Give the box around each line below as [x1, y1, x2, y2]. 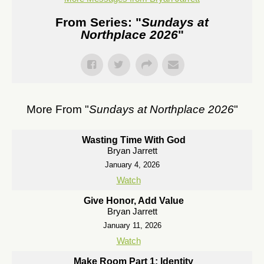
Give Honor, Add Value [83, 196, 184, 206]
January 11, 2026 [103, 221, 161, 230]
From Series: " [55, 15, 141, 29]
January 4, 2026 [104, 160, 160, 169]
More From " [26, 103, 89, 115]
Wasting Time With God [81, 135, 186, 145]
